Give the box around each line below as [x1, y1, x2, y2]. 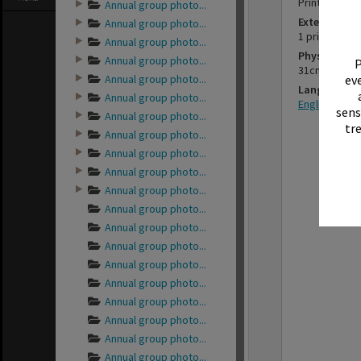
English [298, 97, 332, 111]
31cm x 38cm [298, 63, 359, 77]
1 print [298, 29, 329, 44]
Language [298, 82, 348, 97]
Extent [298, 15, 330, 29]
